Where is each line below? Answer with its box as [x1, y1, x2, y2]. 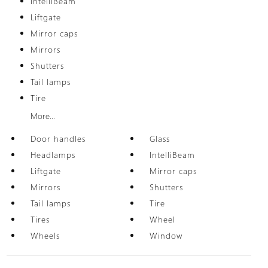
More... [30, 110, 55, 121]
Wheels [30, 230, 60, 241]
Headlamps [30, 149, 75, 160]
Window [150, 230, 183, 241]
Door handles [30, 133, 86, 144]
